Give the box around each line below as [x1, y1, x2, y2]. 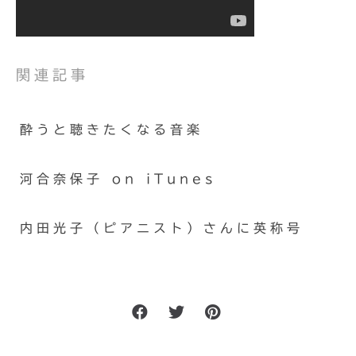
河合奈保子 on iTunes [20, 172, 216, 185]
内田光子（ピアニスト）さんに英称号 [20, 222, 304, 234]
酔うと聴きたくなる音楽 [20, 123, 203, 136]
